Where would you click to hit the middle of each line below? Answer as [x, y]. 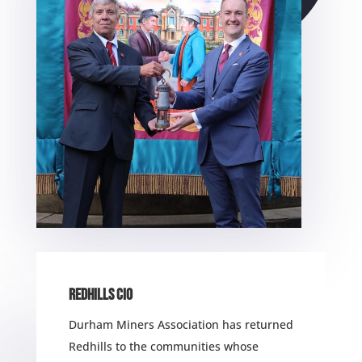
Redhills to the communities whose [163, 346]
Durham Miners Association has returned [181, 324]
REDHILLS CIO [100, 295]
